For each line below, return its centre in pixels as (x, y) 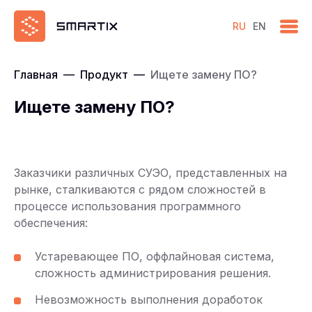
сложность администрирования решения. (153, 273)
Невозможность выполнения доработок (149, 299)
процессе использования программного (127, 206)
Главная (36, 75)
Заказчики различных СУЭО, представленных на (150, 173)
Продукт (104, 75)
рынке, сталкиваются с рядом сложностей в (140, 189)
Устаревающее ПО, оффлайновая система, (155, 256)
